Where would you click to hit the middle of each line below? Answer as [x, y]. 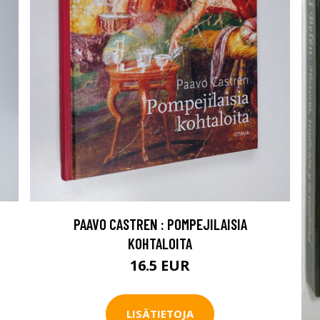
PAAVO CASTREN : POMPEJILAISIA [160, 224]
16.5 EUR [160, 265]
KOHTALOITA [160, 243]
